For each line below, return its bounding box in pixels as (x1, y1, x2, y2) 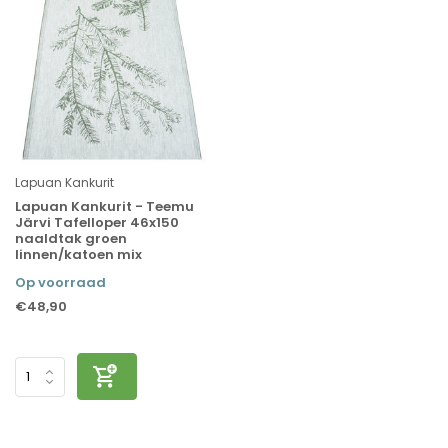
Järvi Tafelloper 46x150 (15, 213, 179, 233)
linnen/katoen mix (15, 245, 142, 265)
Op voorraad (15, 273, 106, 293)
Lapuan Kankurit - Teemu (15, 197, 194, 217)
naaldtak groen (15, 229, 127, 249)
